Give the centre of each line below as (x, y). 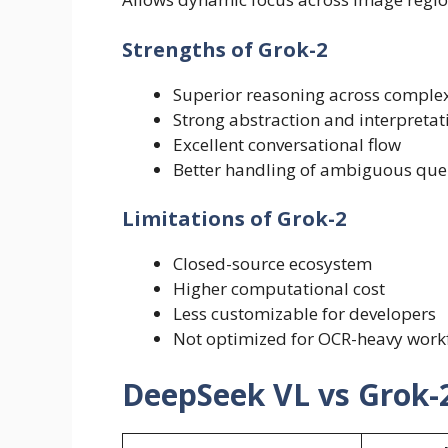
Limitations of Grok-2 (234, 219)
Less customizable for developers (304, 314)
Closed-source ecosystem (272, 264)
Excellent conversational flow (287, 144)
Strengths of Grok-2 (224, 49)
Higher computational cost (279, 289)
